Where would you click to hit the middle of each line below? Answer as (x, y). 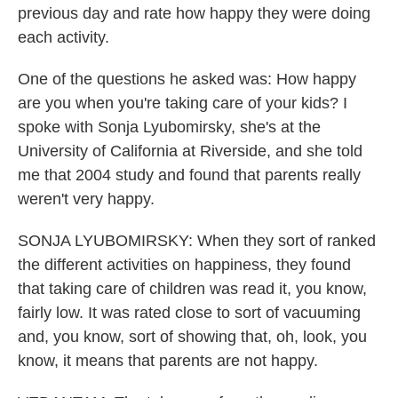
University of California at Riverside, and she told (190, 151)
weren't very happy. (86, 199)
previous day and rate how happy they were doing (194, 13)
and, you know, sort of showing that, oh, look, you (192, 337)
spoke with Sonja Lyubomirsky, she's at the (169, 127)
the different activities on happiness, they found (184, 265)
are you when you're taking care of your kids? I (183, 103)
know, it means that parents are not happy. (168, 361)
